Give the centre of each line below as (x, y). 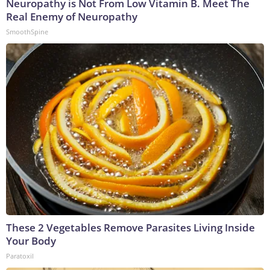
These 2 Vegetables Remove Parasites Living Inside (130, 227)
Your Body (31, 240)
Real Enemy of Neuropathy (72, 16)
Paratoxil (20, 256)
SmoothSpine (27, 31)
